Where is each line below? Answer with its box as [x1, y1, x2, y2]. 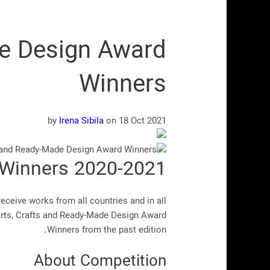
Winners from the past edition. [46, 223, 166, 238]
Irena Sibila [58, 114, 104, 129]
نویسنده [40, 2, 69, 17]
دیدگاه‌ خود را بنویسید [90, 2, 166, 17]
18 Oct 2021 [118, 114, 166, 129]
